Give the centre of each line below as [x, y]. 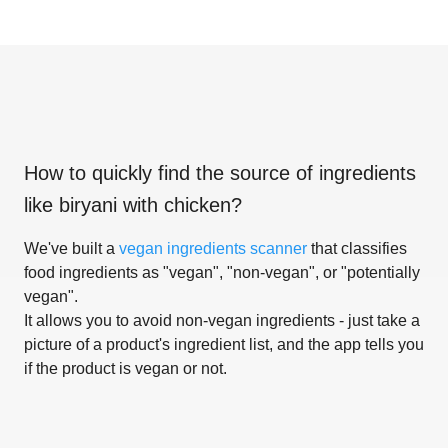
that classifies [357, 248]
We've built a [71, 248]
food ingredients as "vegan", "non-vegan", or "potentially [222, 272]
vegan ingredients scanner [213, 248]
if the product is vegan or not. [125, 368]
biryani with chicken [145, 204]
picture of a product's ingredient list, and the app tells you [224, 344]
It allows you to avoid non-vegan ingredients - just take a [222, 320]
